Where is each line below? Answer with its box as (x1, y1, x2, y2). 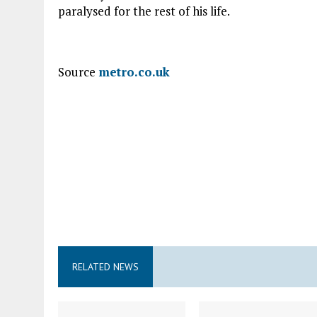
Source (58, 64, 98, 80)
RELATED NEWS (72, 260, 139, 273)
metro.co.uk (98, 64, 170, 80)
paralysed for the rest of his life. (58, 3, 230, 19)
